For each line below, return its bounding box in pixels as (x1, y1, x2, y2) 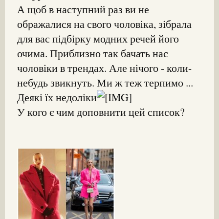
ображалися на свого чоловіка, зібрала (17, 17, 192, 31)
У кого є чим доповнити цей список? (17, 105, 185, 119)
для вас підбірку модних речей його (17, 31, 179, 45)
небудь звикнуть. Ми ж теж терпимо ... (17, 75, 193, 89)
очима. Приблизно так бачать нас (17, 46, 168, 60)
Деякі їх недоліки (17, 90, 97, 104)
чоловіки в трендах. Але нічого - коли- (17, 61, 192, 75)
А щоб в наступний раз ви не (17, 2, 149, 16)
